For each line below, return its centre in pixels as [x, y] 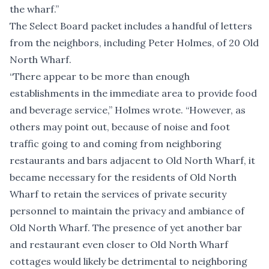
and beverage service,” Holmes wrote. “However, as [128, 110]
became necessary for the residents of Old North [123, 177]
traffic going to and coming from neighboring [116, 144]
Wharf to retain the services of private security [118, 194]
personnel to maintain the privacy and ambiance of [127, 211]
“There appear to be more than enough [100, 77]
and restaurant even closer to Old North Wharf [119, 245]
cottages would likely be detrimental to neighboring [128, 261]
